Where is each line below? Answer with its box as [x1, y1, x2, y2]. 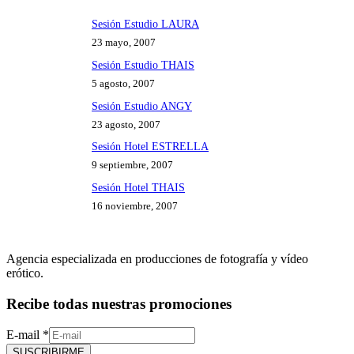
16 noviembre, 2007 [92, 200, 178, 213]
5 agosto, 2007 [92, 77, 155, 89]
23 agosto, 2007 [92, 118, 160, 130]
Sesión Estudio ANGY [92, 99, 192, 112]
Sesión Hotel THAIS [92, 181, 185, 194]
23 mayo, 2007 [92, 36, 156, 49]
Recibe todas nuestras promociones [6, 295, 232, 312]
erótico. [6, 266, 43, 281]
